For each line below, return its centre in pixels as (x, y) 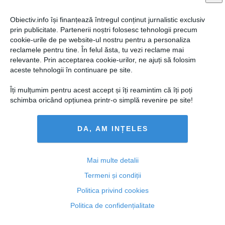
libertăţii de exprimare (49, 147)
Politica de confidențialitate (113, 205)
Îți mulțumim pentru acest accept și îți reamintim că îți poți (101, 90)
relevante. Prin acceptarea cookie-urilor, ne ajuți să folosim (103, 60)
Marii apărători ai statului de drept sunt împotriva (98, 137)
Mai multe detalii (113, 160)
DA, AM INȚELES (113, 129)
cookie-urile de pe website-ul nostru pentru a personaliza (100, 39)
